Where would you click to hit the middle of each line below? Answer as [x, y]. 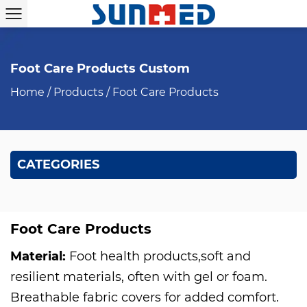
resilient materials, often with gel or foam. [139, 277]
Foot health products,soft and [160, 256]
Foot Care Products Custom [100, 69]
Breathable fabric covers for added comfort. [145, 297]
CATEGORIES [58, 164]
